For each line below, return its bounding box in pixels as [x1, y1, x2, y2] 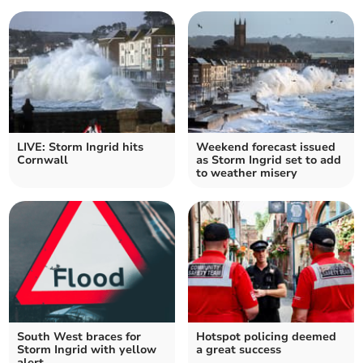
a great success [196, 342, 281, 358]
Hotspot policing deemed [196, 329, 336, 345]
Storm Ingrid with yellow [17, 342, 157, 358]
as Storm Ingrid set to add [196, 152, 341, 169]
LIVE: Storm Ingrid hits [17, 139, 144, 156]
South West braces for [17, 329, 142, 345]
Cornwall [17, 152, 69, 169]
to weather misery [196, 165, 297, 181]
